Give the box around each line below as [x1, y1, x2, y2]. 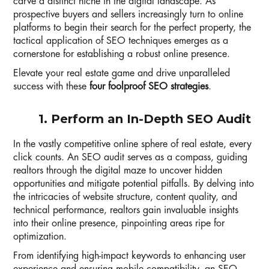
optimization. [13, 232, 67, 242]
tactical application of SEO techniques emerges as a [13, 36, 228, 46]
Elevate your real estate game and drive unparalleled [13, 68, 230, 79]
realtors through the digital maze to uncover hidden [13, 166, 222, 176]
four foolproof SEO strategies [89, 82, 208, 92]
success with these [13, 82, 89, 92]
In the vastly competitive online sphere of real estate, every [13, 139, 252, 150]
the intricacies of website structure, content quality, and [13, 192, 237, 202]
